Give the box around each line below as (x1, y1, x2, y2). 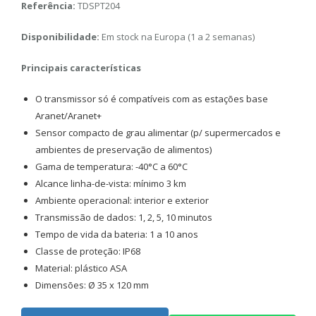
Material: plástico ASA (35, 262, 127, 274)
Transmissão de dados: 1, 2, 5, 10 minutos (35, 211, 212, 224)
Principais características (21, 61, 141, 74)
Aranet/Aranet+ (35, 109, 102, 122)
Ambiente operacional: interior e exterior (35, 194, 209, 207)
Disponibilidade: (21, 30, 99, 43)
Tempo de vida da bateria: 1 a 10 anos (35, 228, 198, 241)
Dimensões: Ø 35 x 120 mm (35, 279, 149, 291)
